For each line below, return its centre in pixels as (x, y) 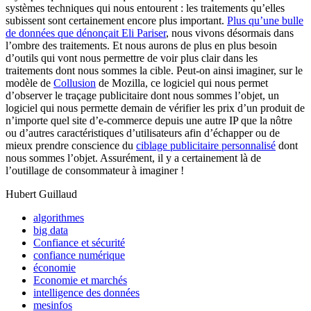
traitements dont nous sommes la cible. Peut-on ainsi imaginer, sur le (154, 70)
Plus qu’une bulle (265, 20)
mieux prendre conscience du (71, 145)
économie (54, 267)
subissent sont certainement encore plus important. (116, 20)
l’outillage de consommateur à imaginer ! (95, 170)
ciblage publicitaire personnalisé (206, 145)
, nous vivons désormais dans (230, 33)
